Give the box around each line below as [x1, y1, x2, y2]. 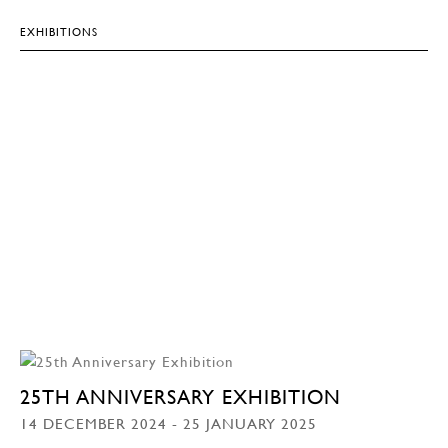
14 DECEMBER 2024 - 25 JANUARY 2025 [20, 413, 317, 432]
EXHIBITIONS [20, 24, 98, 39]
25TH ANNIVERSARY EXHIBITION [20, 384, 341, 409]
